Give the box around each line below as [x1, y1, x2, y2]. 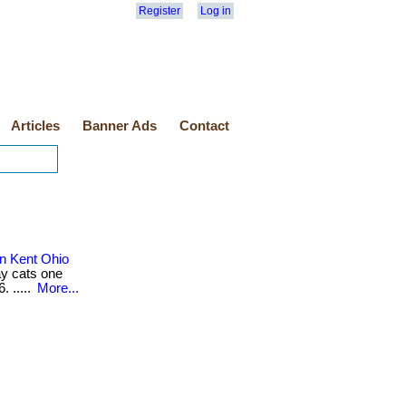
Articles [11, 119, 60, 133]
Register [139, 5, 180, 17]
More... [37, 281, 79, 295]
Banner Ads [82, 119, 157, 133]
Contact [179, 119, 229, 133]
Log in [200, 5, 231, 17]
